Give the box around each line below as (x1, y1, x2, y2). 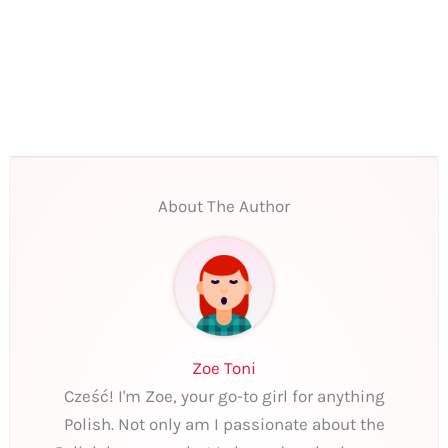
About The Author (158, 196, 290, 217)
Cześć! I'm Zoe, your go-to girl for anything (63, 386, 385, 407)
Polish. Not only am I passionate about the (63, 414, 385, 435)
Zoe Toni (192, 358, 256, 379)
